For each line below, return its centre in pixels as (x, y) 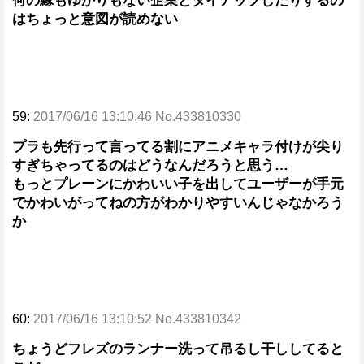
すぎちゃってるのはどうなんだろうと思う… (150, 165)
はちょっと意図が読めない (95, 19)
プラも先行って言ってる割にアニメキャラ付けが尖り (178, 147)
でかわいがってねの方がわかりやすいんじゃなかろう (178, 203)
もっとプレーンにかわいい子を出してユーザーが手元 (178, 184)
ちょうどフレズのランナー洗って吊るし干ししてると (178, 349)
